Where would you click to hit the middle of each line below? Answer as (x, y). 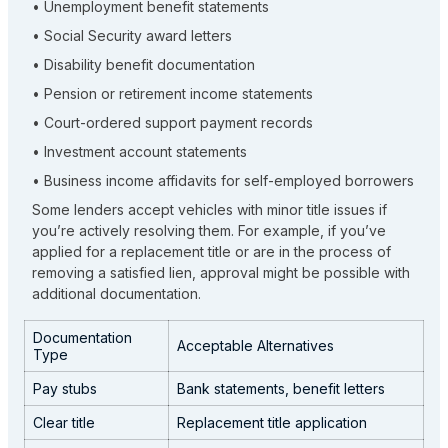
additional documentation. (116, 294)
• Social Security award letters (132, 36)
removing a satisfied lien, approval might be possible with (221, 273)
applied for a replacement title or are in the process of (211, 252)
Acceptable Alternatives (255, 346)
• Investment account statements (139, 152)
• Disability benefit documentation (143, 65)
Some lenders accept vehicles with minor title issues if (209, 210)
